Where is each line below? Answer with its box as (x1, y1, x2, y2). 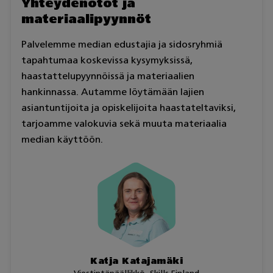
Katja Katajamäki (90, 255, 183, 266)
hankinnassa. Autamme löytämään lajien (21, 86, 204, 98)
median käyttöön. (21, 133, 103, 146)
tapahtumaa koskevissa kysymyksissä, (21, 54, 193, 66)
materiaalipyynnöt (21, 12, 151, 27)
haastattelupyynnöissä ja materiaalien (21, 70, 194, 82)
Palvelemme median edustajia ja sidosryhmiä (21, 38, 222, 51)
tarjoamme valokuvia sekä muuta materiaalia (21, 118, 227, 130)
